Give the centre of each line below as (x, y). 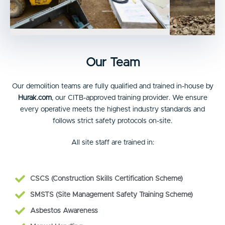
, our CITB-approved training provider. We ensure (129, 98)
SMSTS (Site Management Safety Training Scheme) (111, 195)
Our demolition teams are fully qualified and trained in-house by (113, 87)
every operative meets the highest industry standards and (113, 110)
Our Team (113, 63)
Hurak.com (35, 98)
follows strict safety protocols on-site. (113, 121)
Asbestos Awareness (64, 211)
